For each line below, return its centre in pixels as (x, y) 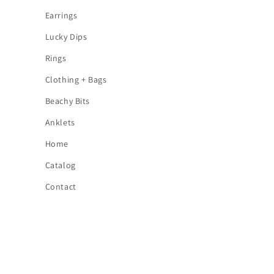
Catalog (60, 165)
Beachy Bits (68, 101)
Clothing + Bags (76, 79)
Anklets (60, 122)
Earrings (61, 15)
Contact (61, 186)
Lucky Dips (66, 36)
